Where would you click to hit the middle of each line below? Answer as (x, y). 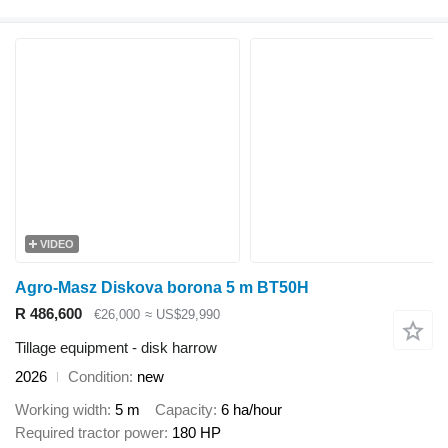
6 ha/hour (251, 409)
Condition (98, 377)
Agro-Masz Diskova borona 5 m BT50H (162, 287)
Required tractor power (89, 432)
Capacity (184, 409)
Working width (61, 409)
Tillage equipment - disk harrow (116, 348)
